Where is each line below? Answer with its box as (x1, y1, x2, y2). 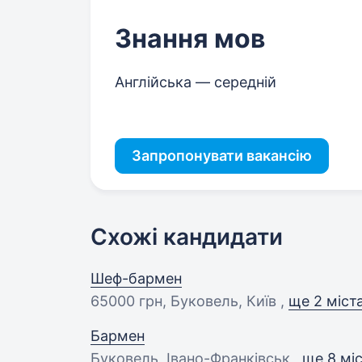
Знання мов (115, 23, 265, 54)
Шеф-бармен (90, 270, 182, 287)
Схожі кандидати (90, 223, 283, 250)
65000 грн (90, 293, 162, 309)
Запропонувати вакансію (132, 147, 312, 164)
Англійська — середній (115, 74, 276, 90)
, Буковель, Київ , (162, 293, 288, 309)
